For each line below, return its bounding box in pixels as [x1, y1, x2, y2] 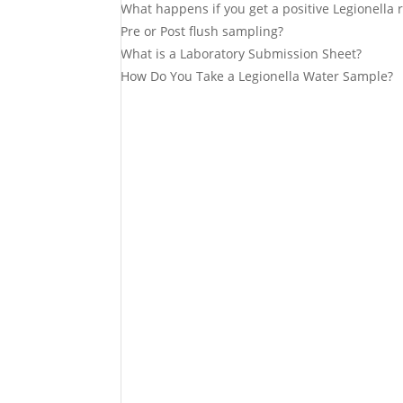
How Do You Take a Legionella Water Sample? [121, 67, 394, 85]
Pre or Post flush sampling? [121, 22, 284, 40]
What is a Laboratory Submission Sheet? [121, 45, 363, 62]
